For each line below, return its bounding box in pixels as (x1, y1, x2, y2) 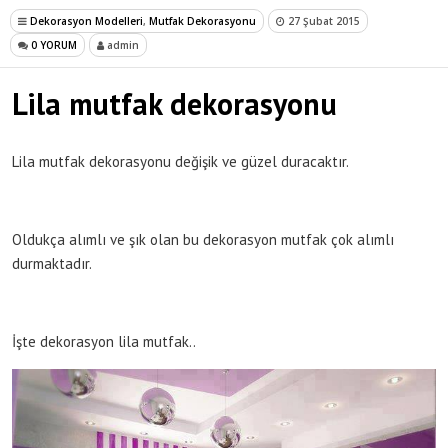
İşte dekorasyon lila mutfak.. (12, 331, 196, 351)
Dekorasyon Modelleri (30, 13, 143, 28)
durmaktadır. (12, 253, 92, 273)
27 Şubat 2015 (285, 13, 360, 28)
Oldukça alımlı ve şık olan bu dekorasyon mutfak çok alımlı (12, 229, 394, 249)
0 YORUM (28, 37, 77, 52)
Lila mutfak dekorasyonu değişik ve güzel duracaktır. (12, 151, 349, 171)
